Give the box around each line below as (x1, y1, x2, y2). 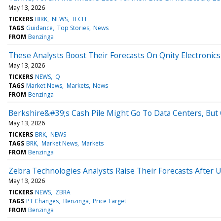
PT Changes (26, 196, 59, 205)
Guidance (26, 23, 53, 32)
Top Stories (57, 23, 89, 32)
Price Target (92, 196, 126, 205)
